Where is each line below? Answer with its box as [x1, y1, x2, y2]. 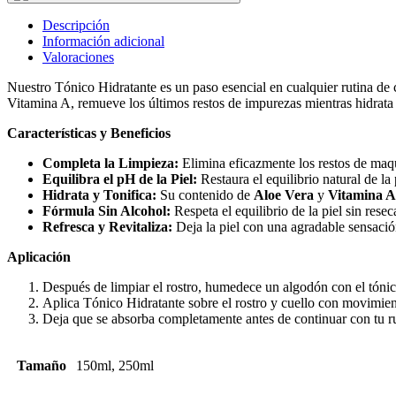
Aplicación [7, 249, 71, 264]
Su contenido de [156, 187, 254, 202]
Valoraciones [42, 49, 114, 65]
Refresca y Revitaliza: [42, 219, 172, 234]
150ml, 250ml [76, 358, 154, 373]
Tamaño [16, 358, 66, 373]
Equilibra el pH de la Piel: [42, 171, 197, 187]
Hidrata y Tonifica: [42, 187, 156, 202]
